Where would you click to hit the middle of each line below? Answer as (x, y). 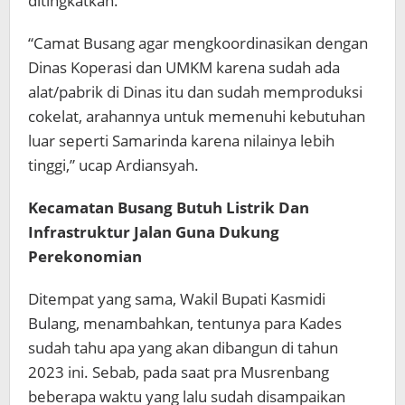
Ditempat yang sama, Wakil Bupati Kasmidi (177, 299)
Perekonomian (85, 257)
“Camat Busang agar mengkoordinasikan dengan (198, 43)
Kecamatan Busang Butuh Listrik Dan (169, 208)
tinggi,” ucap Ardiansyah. (113, 165)
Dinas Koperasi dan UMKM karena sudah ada (184, 68)
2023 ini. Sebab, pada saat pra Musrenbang (179, 372)
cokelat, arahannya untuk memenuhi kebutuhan (197, 117)
